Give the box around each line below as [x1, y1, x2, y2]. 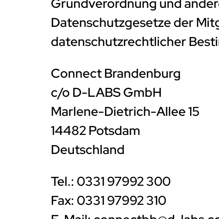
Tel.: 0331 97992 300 [51, 173, 171, 190]
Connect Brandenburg [51, 65, 181, 82]
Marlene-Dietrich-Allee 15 [51, 103, 199, 120]
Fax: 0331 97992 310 [51, 192, 166, 209]
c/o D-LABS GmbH [51, 84, 162, 101]
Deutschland [51, 141, 125, 158]
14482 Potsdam [51, 122, 140, 139]
